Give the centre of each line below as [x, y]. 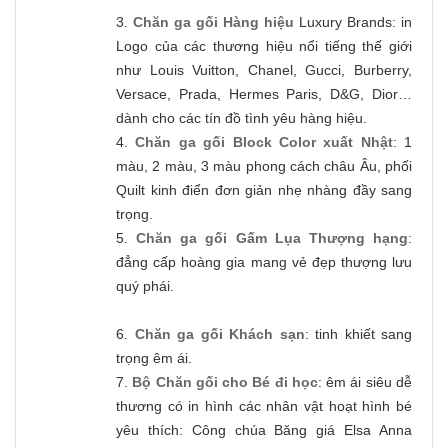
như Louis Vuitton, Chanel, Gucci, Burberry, [264, 70]
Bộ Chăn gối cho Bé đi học [225, 382]
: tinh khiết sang [358, 334]
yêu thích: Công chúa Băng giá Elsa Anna [264, 430]
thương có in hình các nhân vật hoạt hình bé [264, 406]
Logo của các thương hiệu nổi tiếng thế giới [264, 46]
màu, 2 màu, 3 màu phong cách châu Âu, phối [264, 166]
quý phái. [145, 286]
